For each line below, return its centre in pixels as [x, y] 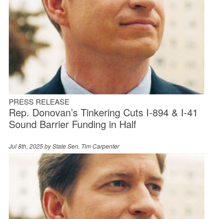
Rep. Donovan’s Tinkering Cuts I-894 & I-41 [103, 112]
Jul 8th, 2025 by [30, 146]
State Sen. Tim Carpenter [86, 146]
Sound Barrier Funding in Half [72, 124]
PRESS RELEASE [39, 101]
